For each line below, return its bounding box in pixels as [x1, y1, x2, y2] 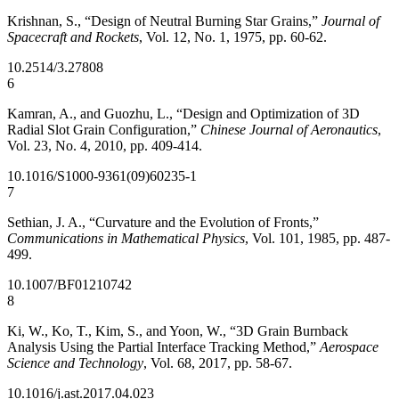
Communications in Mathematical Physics [7, 231, 245, 246]
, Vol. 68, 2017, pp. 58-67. [143, 355, 292, 370]
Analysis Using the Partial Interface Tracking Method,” [7, 339, 320, 354]
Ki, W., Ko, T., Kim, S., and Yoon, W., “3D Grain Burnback [7, 323, 348, 338]
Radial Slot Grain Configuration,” [7, 122, 200, 137]
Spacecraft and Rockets [7, 29, 139, 45]
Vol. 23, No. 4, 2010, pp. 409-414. [7, 138, 202, 153]
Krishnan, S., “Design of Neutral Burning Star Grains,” [7, 13, 322, 28]
